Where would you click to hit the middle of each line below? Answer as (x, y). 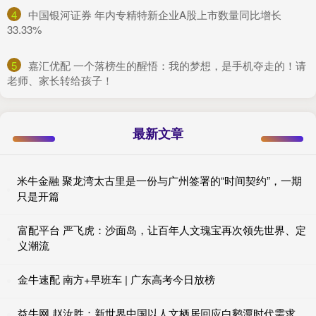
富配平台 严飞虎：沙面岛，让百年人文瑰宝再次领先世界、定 (162, 229)
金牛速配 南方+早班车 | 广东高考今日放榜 (116, 279)
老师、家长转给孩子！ (60, 80)
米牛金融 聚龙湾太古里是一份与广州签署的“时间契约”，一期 (160, 180)
